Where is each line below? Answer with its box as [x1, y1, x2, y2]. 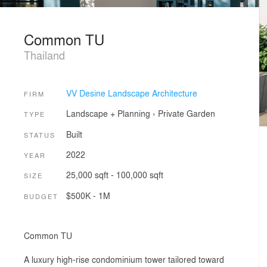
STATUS [24, 129, 55, 139]
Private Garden [157, 107, 215, 120]
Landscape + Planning [66, 107, 150, 120]
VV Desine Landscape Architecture [66, 86, 197, 99]
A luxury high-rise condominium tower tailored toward [24, 253, 224, 266]
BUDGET [24, 191, 58, 201]
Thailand [24, 47, 65, 63]
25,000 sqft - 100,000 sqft [66, 169, 163, 181]
